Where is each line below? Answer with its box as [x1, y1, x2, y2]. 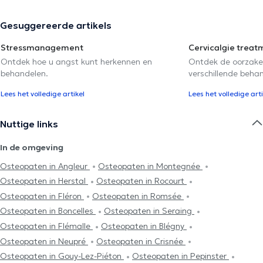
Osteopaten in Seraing [104, 205, 194, 217]
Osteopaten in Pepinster [132, 251, 229, 262]
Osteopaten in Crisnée [96, 235, 186, 247]
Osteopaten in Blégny [101, 221, 187, 232]
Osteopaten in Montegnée [98, 160, 203, 171]
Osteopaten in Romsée [92, 190, 184, 201]
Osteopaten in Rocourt [96, 176, 187, 187]
